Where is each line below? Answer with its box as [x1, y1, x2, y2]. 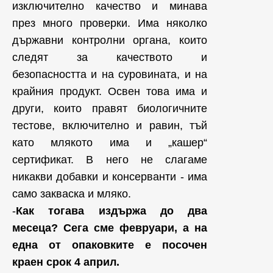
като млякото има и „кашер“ [12, 136, 207, 149]
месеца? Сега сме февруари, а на [12, 222, 207, 234]
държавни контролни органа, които [12, 34, 207, 46]
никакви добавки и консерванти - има [12, 171, 207, 183]
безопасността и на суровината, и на [12, 68, 207, 80]
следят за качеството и [12, 51, 207, 63]
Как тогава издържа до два [16, 205, 207, 217]
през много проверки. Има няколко [12, 17, 207, 29]
